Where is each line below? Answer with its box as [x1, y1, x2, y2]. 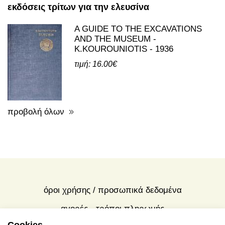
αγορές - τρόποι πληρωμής [61, 204, 164, 213]
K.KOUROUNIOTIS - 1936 [74, 44, 173, 54]
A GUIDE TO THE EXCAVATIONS [74, 24, 202, 34]
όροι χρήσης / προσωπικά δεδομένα [43, 185, 182, 195]
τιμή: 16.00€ [74, 59, 117, 68]
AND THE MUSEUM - [74, 34, 156, 44]
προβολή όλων [8, 106, 64, 117]
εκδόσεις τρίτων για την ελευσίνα [8, 2, 149, 12]
